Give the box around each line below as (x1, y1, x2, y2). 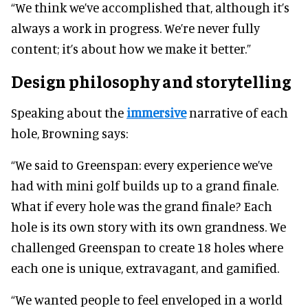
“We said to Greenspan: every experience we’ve (11, 156, 272, 173)
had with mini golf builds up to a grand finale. (11, 177, 278, 193)
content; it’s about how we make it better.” (11, 40, 251, 56)
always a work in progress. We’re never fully (11, 19, 260, 36)
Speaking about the (11, 104, 126, 120)
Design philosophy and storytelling (11, 69, 291, 91)
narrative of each (186, 104, 288, 120)
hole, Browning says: (11, 124, 128, 141)
